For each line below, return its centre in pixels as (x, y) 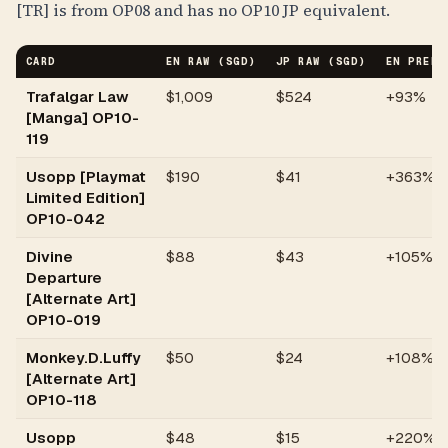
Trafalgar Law (77, 96)
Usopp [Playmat (86, 176)
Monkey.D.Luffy (83, 357)
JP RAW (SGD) (321, 61)
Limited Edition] (85, 197)
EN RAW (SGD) (211, 61)
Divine (49, 256)
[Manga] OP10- (82, 117)
